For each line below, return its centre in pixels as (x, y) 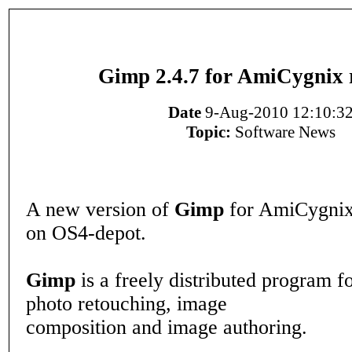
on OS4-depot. (86, 233)
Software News (283, 132)
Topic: (209, 132)
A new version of (100, 209)
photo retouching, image (126, 304)
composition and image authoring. (167, 327)
